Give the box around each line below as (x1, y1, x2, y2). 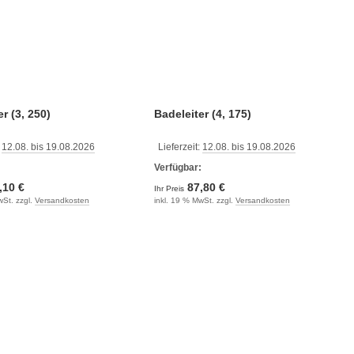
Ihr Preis (153, 183, 186, 193)
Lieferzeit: (157, 141, 202, 153)
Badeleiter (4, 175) (153, 107, 251, 120)
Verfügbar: (153, 161, 201, 173)
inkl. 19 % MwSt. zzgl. (153, 195, 235, 205)
